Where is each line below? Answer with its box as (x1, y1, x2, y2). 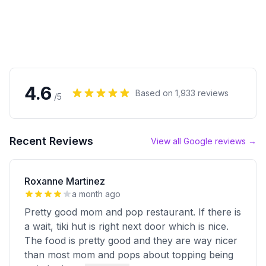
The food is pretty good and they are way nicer (24, 235, 237, 246)
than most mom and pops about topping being (24, 249, 233, 261)
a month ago (72, 189, 121, 199)
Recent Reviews (9, 135, 93, 147)
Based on (135, 88, 175, 98)
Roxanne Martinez (24, 175, 105, 187)
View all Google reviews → (151, 136, 256, 146)
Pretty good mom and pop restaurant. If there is (24, 206, 241, 218)
